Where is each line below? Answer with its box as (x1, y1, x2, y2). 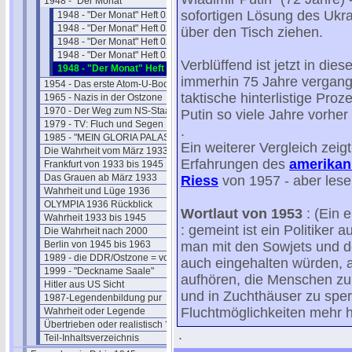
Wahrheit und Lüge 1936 (44, 185, 150, 196)
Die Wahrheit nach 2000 (44, 225, 148, 236)
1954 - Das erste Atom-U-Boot (44, 79, 171, 90)
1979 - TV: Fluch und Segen (44, 119, 163, 130)
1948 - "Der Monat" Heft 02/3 (57, 36, 179, 47)
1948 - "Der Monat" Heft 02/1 (57, 9, 179, 20)
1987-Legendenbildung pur (44, 292, 162, 303)
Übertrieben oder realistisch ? (44, 319, 170, 330)
